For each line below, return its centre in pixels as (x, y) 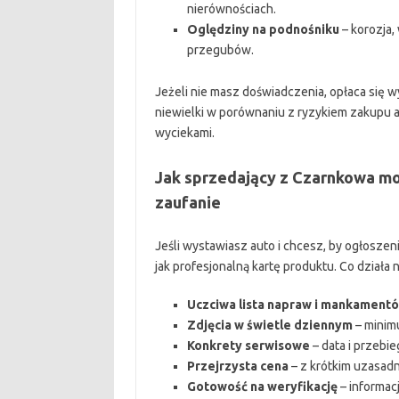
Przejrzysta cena (237, 366)
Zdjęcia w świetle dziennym (269, 325)
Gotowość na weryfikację (262, 387)
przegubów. (220, 50)
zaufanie (187, 202)
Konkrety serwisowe (248, 346)
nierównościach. (231, 9)
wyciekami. (184, 133)
